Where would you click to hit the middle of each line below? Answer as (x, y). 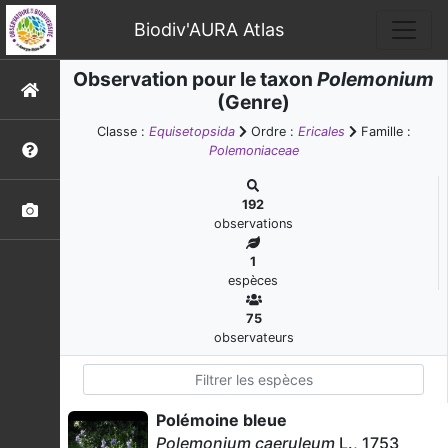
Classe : (122, 131)
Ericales (321, 131)
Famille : (383, 131)
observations (253, 223)
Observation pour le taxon (195, 79)
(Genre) (253, 102)
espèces (253, 280)
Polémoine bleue (221, 420)
